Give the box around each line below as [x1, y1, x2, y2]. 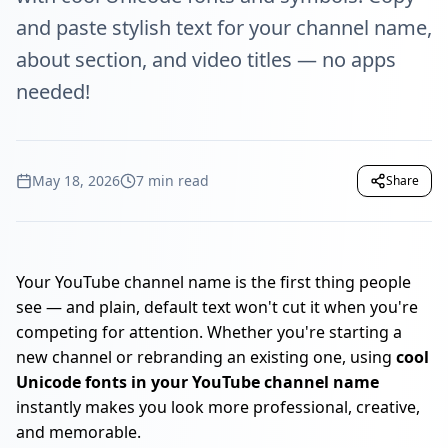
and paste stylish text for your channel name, [16, 14, 432, 41]
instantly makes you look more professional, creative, [16, 396, 420, 418]
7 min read [136, 171, 209, 190]
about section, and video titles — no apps [16, 46, 396, 73]
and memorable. [16, 421, 141, 443]
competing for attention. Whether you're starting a [16, 321, 402, 343]
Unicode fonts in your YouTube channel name [16, 371, 379, 393]
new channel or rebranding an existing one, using [16, 346, 396, 368]
